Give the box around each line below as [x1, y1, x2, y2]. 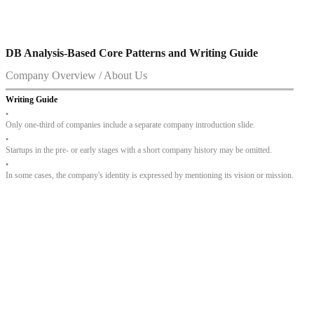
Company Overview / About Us [6, 69, 147, 81]
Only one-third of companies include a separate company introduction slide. [6, 120, 255, 130]
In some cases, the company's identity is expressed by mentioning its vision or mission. [6, 170, 294, 181]
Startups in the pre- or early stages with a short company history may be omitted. [6, 145, 272, 156]
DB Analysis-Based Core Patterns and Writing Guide [6, 47, 258, 60]
